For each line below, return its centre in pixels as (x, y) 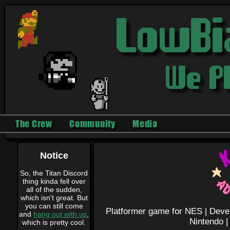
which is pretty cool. (54, 222)
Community (92, 124)
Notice (54, 155)
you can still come (54, 206)
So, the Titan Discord (54, 173)
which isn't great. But (54, 197)
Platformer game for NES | (157, 211)
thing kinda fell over (54, 181)
